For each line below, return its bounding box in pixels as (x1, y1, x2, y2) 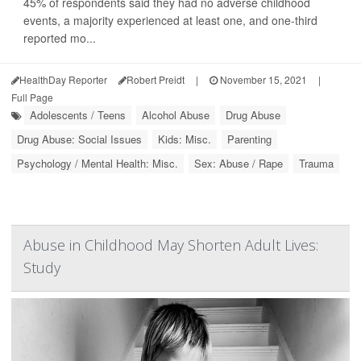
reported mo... (23, 30, 96, 46)
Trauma (299, 156, 334, 171)
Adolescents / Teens (30, 107, 126, 122)
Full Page (11, 90, 53, 104)
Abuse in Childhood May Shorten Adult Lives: (23, 235, 318, 255)
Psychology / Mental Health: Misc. (17, 156, 178, 171)
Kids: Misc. (158, 131, 211, 147)
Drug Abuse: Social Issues (17, 131, 142, 147)
